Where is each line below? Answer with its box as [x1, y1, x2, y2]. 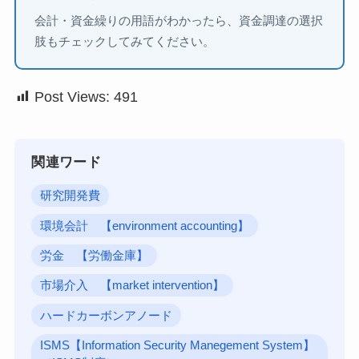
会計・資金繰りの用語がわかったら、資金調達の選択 [34, 14, 324, 28]
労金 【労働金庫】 [40, 248, 149, 262]
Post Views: [34, 88, 110, 105]
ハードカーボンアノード [40, 309, 173, 322]
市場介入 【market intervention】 [40, 279, 225, 292]
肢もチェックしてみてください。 [34, 35, 216, 49]
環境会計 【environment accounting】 [40, 219, 250, 232]
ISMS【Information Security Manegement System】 [40, 339, 316, 353]
